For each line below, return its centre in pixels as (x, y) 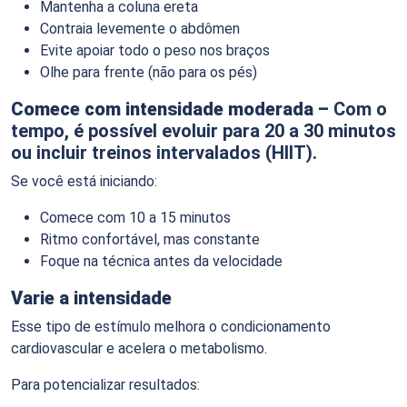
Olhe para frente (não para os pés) (149, 72)
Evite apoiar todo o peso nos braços (155, 50)
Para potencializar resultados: (105, 384)
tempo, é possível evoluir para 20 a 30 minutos (203, 130)
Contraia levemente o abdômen (140, 28)
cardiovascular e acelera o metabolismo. (139, 348)
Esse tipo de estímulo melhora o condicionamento (171, 326)
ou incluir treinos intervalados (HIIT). (164, 152)
